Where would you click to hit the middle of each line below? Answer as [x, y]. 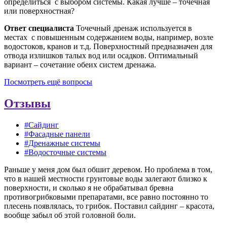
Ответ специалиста [39, 28]
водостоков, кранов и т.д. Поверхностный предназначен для [108, 47]
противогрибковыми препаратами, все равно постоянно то [106, 197]
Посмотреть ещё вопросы [48, 82]
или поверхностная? [39, 11]
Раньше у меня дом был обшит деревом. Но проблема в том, [108, 169]
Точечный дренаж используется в [134, 28]
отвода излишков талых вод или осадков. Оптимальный [101, 56]
